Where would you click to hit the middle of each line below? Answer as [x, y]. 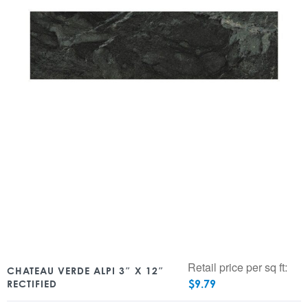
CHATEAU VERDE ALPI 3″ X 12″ [86, 271]
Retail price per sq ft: [238, 267]
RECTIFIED [32, 284]
